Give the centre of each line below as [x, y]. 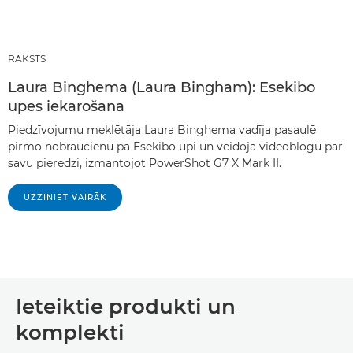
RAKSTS [27, 59]
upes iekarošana [66, 107]
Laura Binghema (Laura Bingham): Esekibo [162, 88]
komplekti [70, 333]
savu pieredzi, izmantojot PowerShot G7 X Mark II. [145, 163]
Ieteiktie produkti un [126, 307]
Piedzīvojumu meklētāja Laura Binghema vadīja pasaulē [162, 130]
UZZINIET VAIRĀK [65, 198]
